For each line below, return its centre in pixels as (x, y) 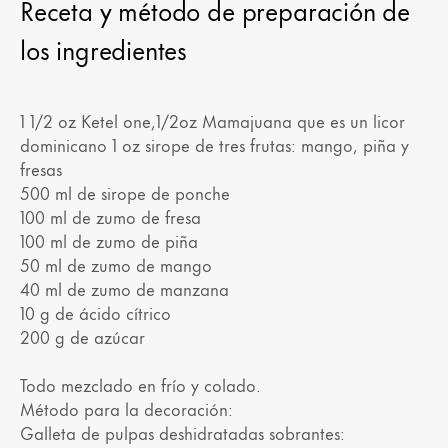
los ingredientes (104, 49)
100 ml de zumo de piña (109, 240)
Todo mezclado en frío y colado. (140, 384)
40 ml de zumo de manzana (124, 288)
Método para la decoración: (126, 408)
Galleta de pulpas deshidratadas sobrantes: (182, 432)
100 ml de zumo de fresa (110, 216)
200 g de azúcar (82, 336)
